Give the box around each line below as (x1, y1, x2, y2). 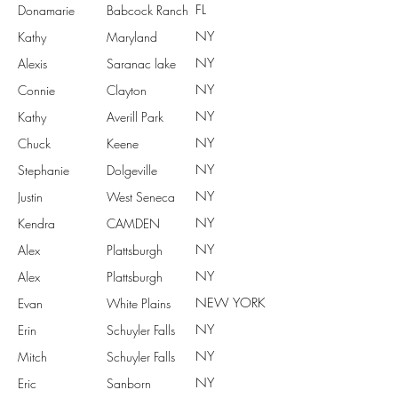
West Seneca (107, 187, 175, 205)
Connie (18, 81, 55, 99)
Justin (18, 187, 43, 205)
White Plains (107, 294, 171, 312)
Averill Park (107, 107, 163, 125)
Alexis (18, 54, 47, 72)
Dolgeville (107, 161, 157, 179)
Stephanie (18, 161, 69, 179)
